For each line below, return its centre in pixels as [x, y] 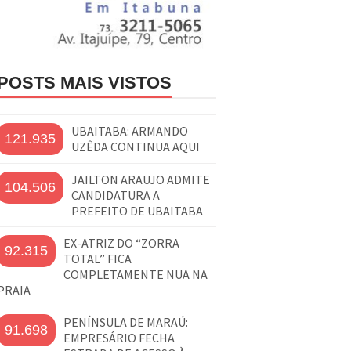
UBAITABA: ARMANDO [130, 130]
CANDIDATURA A [116, 195]
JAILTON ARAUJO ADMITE [141, 179]
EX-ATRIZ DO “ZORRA [121, 242]
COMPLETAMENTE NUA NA [136, 274]
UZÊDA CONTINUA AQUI [136, 146]
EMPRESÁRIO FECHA [119, 337]
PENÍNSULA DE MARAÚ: [126, 322]
